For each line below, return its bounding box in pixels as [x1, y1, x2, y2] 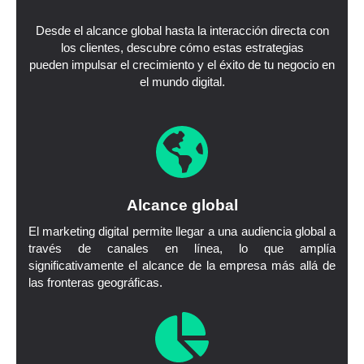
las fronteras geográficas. [28, 276, 162, 290]
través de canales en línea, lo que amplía [28, 242, 336, 256]
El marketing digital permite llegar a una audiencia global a [28, 225, 336, 239]
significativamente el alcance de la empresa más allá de [28, 259, 336, 273]
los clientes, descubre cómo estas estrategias [60, 41, 304, 54]
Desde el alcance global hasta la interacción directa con [35, 24, 329, 37]
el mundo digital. [139, 75, 225, 89]
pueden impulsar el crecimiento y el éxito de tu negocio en [29, 58, 335, 71]
